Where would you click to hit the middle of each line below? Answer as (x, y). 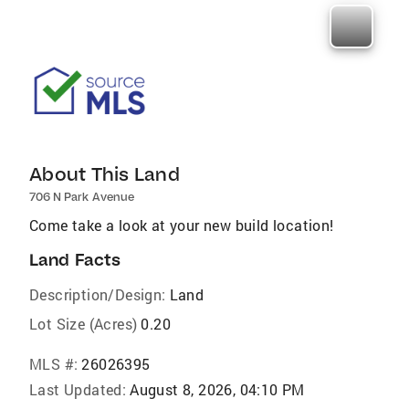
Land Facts (75, 260)
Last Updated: (78, 389)
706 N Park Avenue (82, 197)
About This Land (105, 174)
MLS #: (54, 364)
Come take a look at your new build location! (182, 225)
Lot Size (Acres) (84, 324)
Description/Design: (98, 294)
